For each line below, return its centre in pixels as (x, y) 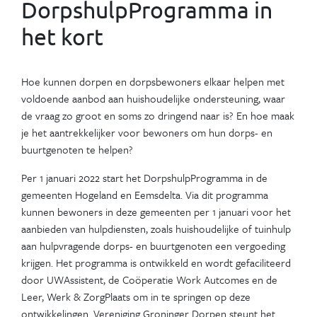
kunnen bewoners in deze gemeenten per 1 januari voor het (156, 211)
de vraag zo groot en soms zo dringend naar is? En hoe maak (158, 115)
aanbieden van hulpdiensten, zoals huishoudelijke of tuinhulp (156, 228)
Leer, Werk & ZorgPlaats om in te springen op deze (136, 296)
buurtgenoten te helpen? (77, 149)
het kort (62, 36)
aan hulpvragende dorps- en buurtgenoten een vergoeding (153, 245)
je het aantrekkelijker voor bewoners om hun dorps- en (147, 132)
